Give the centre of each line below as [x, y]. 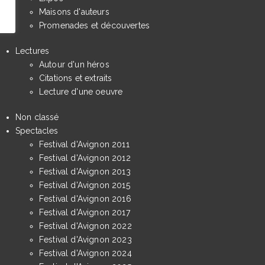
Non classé [37, 117]
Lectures [33, 51]
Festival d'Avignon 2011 [84, 144]
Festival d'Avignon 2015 [85, 185]
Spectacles [37, 130]
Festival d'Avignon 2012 [85, 158]
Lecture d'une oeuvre [81, 91]
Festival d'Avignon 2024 [85, 253]
